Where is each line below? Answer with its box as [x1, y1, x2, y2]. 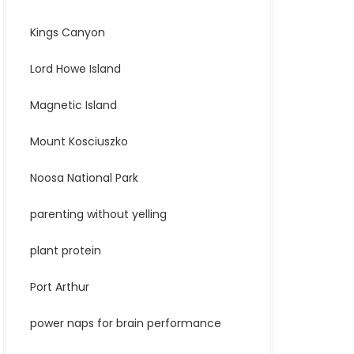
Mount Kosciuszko [30, 134, 128, 149]
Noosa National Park [30, 170, 138, 186]
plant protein [30, 243, 101, 258]
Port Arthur [30, 279, 89, 295]
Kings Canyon [30, 24, 105, 40]
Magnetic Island [30, 97, 117, 113]
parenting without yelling [30, 206, 167, 222]
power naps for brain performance [30, 315, 221, 331]
